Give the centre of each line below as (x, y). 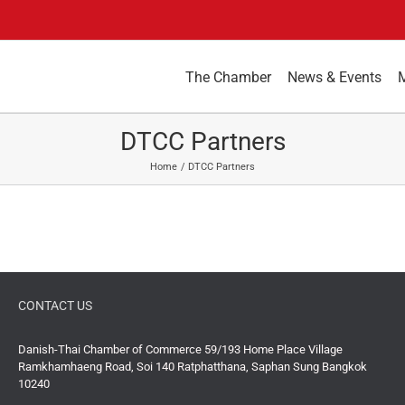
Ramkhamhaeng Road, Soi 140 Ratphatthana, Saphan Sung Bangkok (193, 367)
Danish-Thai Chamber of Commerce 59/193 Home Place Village (180, 349)
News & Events (334, 77)
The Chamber (228, 77)
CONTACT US (55, 306)
